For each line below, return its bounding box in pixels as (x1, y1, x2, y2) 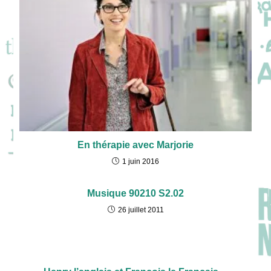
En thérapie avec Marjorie (77, 139, 194, 150)
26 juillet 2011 (117, 205, 164, 214)
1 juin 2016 (122, 157, 159, 166)
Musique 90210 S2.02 (87, 188, 184, 198)
